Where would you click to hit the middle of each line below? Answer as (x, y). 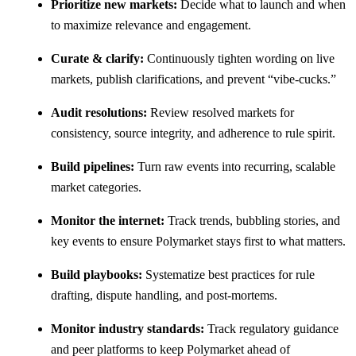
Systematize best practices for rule (228, 274)
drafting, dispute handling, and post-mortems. (164, 295)
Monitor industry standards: (128, 328)
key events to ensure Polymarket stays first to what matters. (198, 241)
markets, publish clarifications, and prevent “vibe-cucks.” (193, 79)
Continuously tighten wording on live (239, 58)
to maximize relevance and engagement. (151, 25)
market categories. (96, 187)
